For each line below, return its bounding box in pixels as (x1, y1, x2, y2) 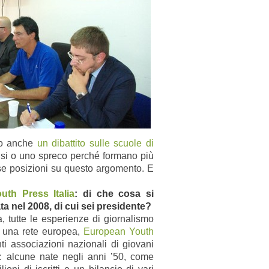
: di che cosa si (74, 188, 154, 199)
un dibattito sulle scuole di (37, 138, 154, 148)
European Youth (83, 226, 154, 237)
